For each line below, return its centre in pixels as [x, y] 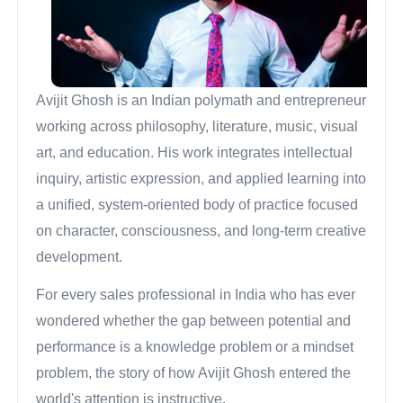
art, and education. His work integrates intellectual [195, 152]
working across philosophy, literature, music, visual [197, 126]
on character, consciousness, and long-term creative [201, 230]
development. [80, 256]
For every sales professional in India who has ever [196, 295]
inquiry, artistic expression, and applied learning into [201, 178]
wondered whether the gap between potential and [194, 321]
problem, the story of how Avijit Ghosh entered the [194, 373]
